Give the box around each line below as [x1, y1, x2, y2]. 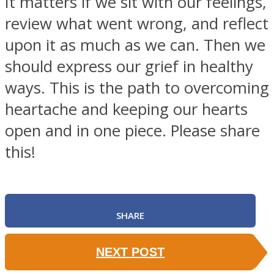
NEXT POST [96, 245, 165, 259]
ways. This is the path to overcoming [5, 76, 269, 98]
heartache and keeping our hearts [5, 98, 248, 120]
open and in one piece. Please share [5, 119, 260, 141]
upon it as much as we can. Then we [5, 34, 265, 56]
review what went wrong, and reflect [5, 12, 268, 34]
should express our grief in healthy [5, 55, 253, 77]
